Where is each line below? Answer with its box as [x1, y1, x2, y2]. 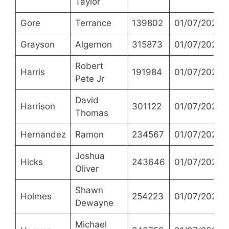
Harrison [20, 101, 55, 112]
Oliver [75, 164, 99, 174]
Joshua [75, 151, 105, 162]
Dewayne [75, 198, 113, 209]
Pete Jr [75, 74, 104, 84]
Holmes [20, 191, 52, 202]
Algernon [75, 39, 112, 50]
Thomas [75, 108, 108, 119]
